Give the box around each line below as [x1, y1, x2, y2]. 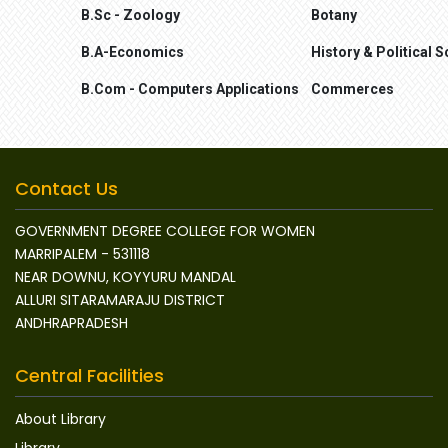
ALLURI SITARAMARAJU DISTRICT [15, 289, 225, 310]
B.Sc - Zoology [81, 6, 180, 23]
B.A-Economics [81, 43, 184, 60]
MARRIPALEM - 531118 [15, 243, 150, 264]
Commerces [311, 80, 394, 97]
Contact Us [15, 175, 118, 201]
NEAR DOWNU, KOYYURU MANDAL [15, 266, 236, 287]
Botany [311, 6, 357, 23]
